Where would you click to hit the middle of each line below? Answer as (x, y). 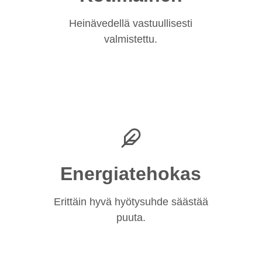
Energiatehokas (131, 173)
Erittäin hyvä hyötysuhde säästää (131, 201)
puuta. (131, 217)
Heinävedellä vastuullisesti (131, 23)
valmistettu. (131, 39)
